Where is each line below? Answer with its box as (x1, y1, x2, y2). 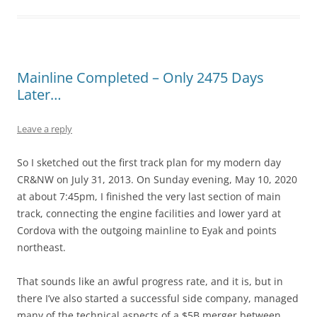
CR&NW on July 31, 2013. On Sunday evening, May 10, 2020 (17, 173, 297, 186)
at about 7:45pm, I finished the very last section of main (17, 190, 281, 203)
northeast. (17, 241, 66, 254)
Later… (17, 85, 62, 104)
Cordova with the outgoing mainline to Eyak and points (17, 224, 277, 237)
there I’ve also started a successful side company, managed (17, 292, 299, 305)
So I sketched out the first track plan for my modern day (17, 156, 281, 169)
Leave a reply (17, 122, 72, 135)
